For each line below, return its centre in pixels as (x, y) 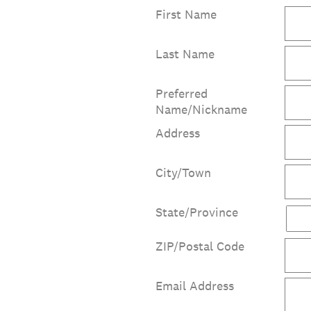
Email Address (195, 285)
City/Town (183, 172)
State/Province (197, 212)
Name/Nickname (201, 109)
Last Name (185, 53)
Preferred (182, 93)
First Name (186, 14)
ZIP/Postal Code (200, 246)
